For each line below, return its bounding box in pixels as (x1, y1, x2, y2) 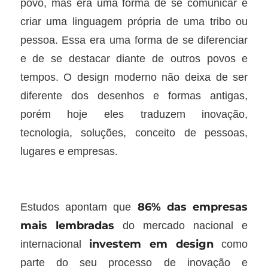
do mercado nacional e (114, 218, 248, 232)
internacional (20, 237, 90, 250)
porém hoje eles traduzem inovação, (20, 107, 248, 120)
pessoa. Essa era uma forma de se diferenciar (20, 33, 248, 46)
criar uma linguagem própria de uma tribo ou (20, 14, 248, 28)
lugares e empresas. (20, 144, 127, 157)
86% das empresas (137, 199, 248, 214)
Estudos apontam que (20, 200, 138, 213)
